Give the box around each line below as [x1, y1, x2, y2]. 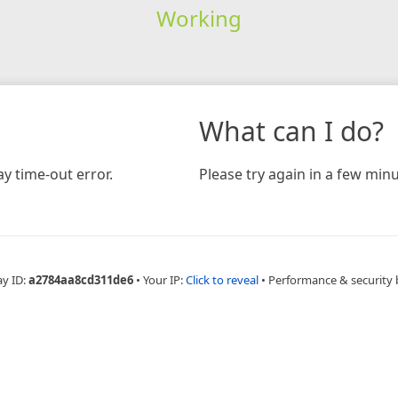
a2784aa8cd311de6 [28, 271, 133, 288]
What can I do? [199, 112, 384, 149]
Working [155, 3, 242, 33]
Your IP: [143, 271, 186, 288]
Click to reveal [186, 271, 259, 288]
